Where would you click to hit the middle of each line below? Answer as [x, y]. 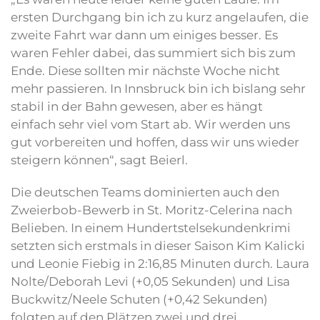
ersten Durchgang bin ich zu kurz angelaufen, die [160, 17]
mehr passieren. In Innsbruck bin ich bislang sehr [158, 89]
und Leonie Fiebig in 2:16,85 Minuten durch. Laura [160, 264]
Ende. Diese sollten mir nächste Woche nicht [145, 71]
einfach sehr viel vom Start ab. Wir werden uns [150, 125]
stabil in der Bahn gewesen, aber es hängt [137, 107]
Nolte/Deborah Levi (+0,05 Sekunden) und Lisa [150, 282]
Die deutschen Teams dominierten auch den [145, 192]
